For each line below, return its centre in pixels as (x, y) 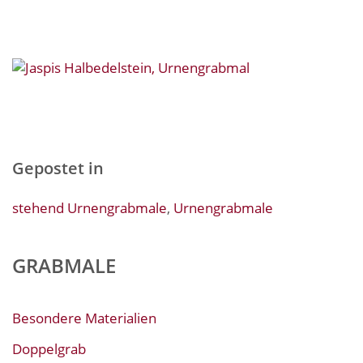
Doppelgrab (49, 348)
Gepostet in (58, 168)
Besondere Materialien (84, 318)
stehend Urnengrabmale (90, 207)
